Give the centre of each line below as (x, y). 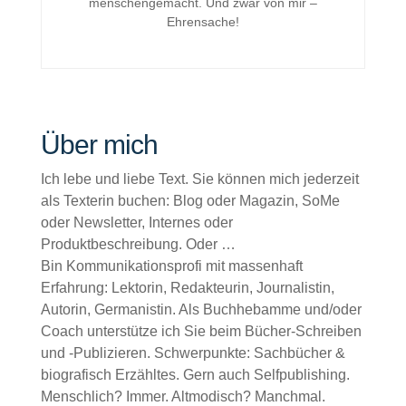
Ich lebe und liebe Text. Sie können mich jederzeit (199, 179)
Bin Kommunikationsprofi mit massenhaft (171, 266)
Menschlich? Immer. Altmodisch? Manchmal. (183, 396)
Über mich (99, 145)
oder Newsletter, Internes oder (136, 222)
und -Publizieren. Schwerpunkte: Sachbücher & (193, 353)
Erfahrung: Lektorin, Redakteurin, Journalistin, (187, 288)
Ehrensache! (203, 22)
